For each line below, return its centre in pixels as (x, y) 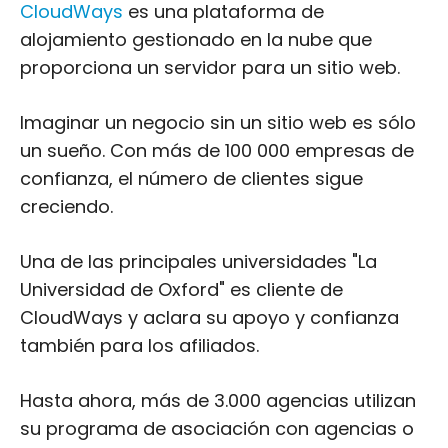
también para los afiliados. (139, 345)
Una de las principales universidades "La (198, 261)
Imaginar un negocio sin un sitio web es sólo (218, 122)
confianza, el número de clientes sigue (191, 178)
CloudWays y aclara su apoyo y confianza (209, 317)
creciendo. (66, 206)
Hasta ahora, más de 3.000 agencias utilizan (218, 400)
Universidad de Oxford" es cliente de (181, 289)
